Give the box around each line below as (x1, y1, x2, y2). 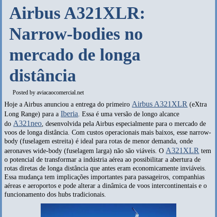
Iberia (61, 109, 78, 118)
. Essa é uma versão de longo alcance (78, 110, 180, 118)
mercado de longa (9, 45, 141, 64)
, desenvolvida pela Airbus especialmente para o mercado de (42, 120, 206, 127)
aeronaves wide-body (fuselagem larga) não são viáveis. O (4, 147, 166, 155)
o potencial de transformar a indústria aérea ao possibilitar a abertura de (4, 156, 201, 163)
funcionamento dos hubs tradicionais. (4, 191, 107, 198)
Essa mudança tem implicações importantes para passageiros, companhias (4, 173, 205, 181)
